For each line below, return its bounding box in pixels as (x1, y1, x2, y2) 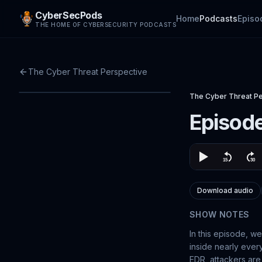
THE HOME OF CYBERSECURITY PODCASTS (35, 21, 176, 28)
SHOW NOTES (189, 209, 250, 219)
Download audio (197, 186, 253, 195)
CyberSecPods (35, 9, 102, 21)
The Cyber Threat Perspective (28, 67, 147, 77)
